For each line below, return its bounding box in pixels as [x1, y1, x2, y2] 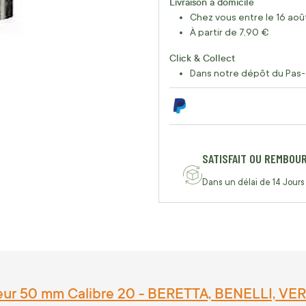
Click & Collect [169, 51, 235, 65]
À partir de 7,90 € [190, 27, 269, 38]
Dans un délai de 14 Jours [202, 177, 305, 188]
